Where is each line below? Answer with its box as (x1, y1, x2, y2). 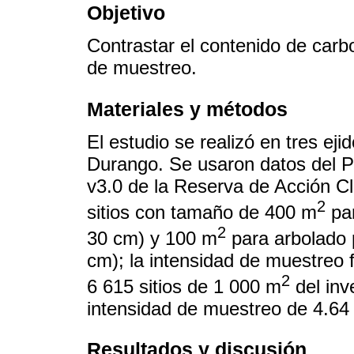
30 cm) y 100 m (87, 227, 217, 249)
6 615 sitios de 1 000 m (87, 276, 281, 298)
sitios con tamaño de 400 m (87, 201, 317, 223)
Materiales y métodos (87, 97, 288, 120)
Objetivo (87, 2, 165, 24)
